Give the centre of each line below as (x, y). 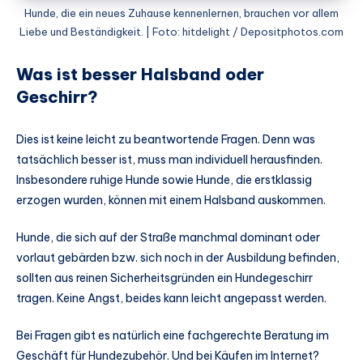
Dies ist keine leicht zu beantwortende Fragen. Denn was (166, 139)
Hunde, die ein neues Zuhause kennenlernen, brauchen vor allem (181, 13)
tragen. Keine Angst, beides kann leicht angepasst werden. (171, 298)
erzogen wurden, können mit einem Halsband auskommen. (171, 200)
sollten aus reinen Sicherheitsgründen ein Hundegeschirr (164, 278)
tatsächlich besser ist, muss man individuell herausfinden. (169, 159)
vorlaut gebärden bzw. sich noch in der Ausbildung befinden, (178, 257)
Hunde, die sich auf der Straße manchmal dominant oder (168, 237)
